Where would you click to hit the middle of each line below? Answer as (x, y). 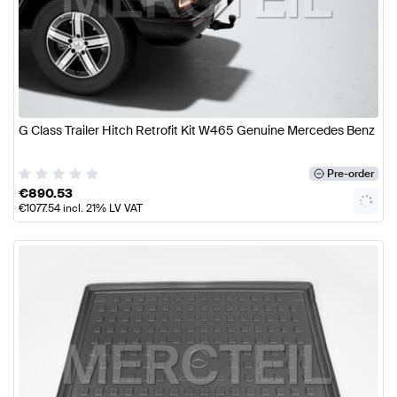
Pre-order (350, 173)
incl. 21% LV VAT (101, 208)
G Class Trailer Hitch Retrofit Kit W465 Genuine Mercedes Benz (197, 131)
